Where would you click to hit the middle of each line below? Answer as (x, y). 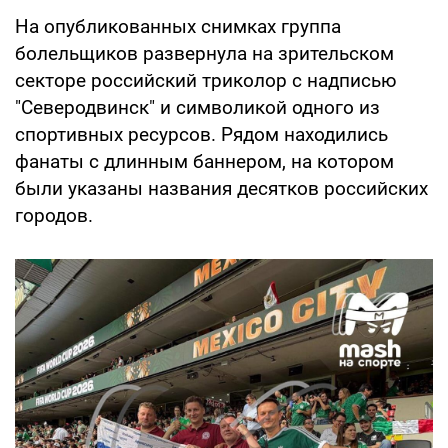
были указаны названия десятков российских (221, 188)
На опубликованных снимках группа (178, 26)
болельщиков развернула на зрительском (204, 53)
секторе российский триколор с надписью (206, 80)
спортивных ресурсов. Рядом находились (201, 134)
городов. (54, 215)
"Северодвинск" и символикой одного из (197, 107)
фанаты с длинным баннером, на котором (204, 161)
